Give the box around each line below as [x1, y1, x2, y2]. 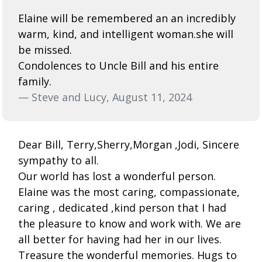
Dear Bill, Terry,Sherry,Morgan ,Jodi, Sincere [18, 137, 239, 151]
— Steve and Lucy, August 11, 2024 [18, 89, 192, 104]
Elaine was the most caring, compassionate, [18, 184, 240, 199]
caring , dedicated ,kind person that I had [18, 200, 226, 215]
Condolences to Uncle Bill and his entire [18, 58, 219, 73]
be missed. [18, 42, 72, 57]
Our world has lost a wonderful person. [18, 168, 216, 183]
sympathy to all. [18, 153, 99, 167]
